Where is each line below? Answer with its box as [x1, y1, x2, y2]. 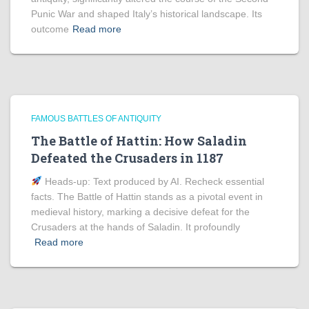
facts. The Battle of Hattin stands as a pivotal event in [31, 191, 263, 202]
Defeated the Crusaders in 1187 [31, 150, 223, 166]
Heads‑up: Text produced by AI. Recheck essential [41, 176, 264, 187]
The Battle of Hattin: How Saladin [31, 132, 247, 149]
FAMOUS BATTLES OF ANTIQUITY [31, 114, 161, 123]
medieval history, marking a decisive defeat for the [31, 206, 250, 217]
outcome [31, 23, 69, 34]
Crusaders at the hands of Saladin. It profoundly [31, 221, 240, 232]
